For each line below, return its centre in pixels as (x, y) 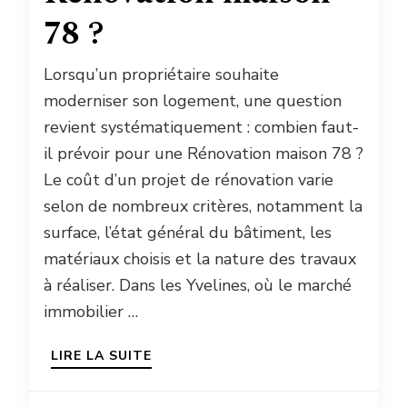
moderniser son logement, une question (193, 100)
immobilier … (91, 311)
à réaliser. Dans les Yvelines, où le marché (198, 285)
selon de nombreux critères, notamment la (203, 206)
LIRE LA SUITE (101, 355)
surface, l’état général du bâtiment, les (188, 232)
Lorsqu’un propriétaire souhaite (161, 74)
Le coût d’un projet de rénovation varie (189, 179)
